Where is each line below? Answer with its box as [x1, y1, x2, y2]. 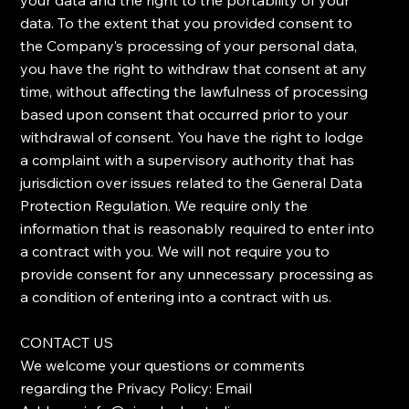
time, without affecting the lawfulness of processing [20, 82, 369, 101]
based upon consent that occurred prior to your [20, 105, 349, 124]
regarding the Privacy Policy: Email [20, 379, 253, 398]
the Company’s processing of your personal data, [20, 37, 358, 56]
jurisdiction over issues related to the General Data [20, 173, 363, 193]
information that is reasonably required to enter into [20, 219, 375, 238]
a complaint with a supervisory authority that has [20, 151, 355, 170]
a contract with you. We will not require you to [20, 242, 330, 261]
